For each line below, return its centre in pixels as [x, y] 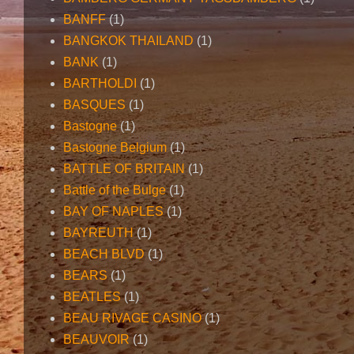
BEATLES [92, 297]
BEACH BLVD [104, 254]
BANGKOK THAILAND [128, 41]
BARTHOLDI [100, 84]
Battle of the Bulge [115, 190]
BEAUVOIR [96, 340]
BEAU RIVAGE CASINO [132, 318]
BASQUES [94, 105]
